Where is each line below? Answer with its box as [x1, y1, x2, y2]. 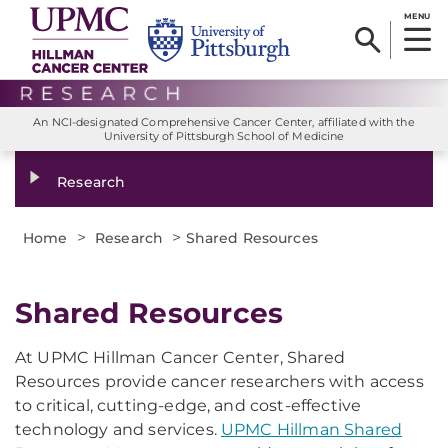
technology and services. [15, 420, 222, 440]
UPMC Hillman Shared [221, 420, 403, 440]
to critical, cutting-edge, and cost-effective [15, 396, 362, 416]
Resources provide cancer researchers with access [15, 372, 424, 392]
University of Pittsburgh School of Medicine [103, 129, 345, 144]
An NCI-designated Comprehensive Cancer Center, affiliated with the [33, 115, 415, 130]
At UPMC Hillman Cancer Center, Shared [15, 348, 345, 368]
